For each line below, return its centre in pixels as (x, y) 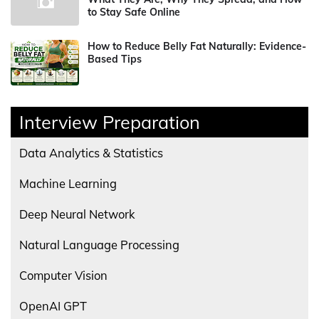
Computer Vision (63, 275)
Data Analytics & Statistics (91, 153)
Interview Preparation (110, 122)
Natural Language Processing (99, 245)
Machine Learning (68, 183)
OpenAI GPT (53, 306)
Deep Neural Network (77, 214)
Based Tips (115, 59)
